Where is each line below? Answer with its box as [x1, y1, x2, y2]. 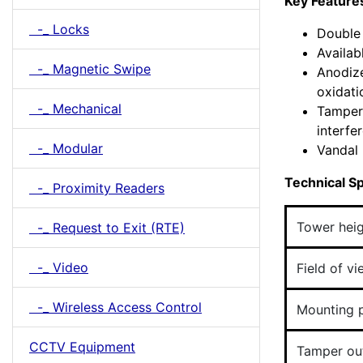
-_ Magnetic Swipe [29, 61, 151, 77]
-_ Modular [29, 140, 103, 156]
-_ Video [29, 259, 88, 275]
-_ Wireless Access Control [29, 299, 202, 315]
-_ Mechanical [29, 100, 122, 117]
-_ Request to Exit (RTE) [29, 220, 185, 236]
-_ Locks [29, 21, 89, 37]
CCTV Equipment [29, 339, 135, 355]
